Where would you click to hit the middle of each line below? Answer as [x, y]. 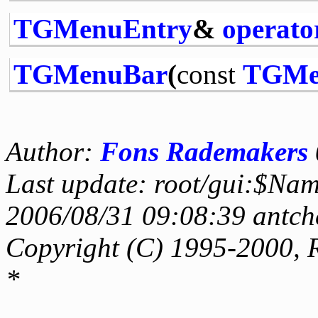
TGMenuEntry [103, 28]
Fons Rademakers [204, 151]
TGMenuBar [90, 74]
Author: [53, 151]
